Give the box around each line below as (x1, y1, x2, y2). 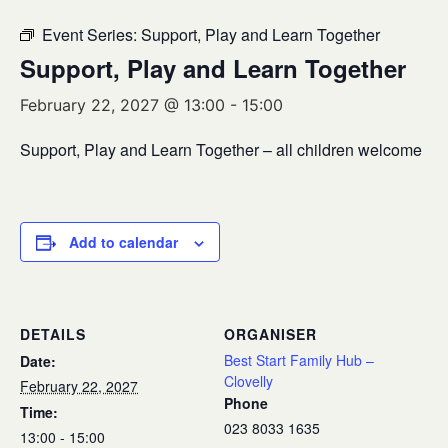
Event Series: (42, 23, 141, 46)
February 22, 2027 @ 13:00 (20, 95, 225, 115)
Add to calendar (69, 232, 178, 252)
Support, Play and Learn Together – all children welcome (20, 138, 422, 161)
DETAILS (20, 324, 86, 344)
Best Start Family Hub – (224, 350, 374, 370)
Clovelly (224, 371, 273, 391)
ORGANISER (224, 324, 317, 344)
